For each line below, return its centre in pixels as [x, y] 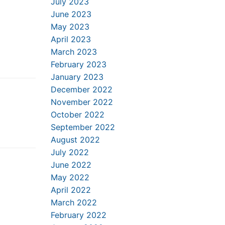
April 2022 [71, 190]
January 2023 [77, 77]
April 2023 [71, 39]
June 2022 [71, 165]
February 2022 [79, 215]
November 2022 [82, 102]
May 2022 [70, 177]
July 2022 [70, 152]
